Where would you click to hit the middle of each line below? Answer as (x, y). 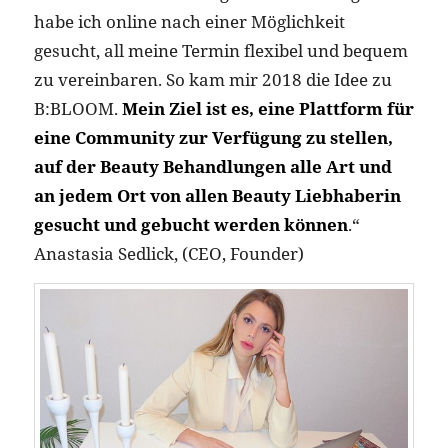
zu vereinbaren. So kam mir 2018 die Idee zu (212, 80)
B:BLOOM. (77, 109)
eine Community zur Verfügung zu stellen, (213, 138)
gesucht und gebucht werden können (190, 225)
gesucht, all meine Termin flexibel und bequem (220, 51)
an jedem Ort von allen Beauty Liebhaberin (217, 196)
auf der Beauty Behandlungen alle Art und (212, 167)
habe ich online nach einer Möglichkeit (189, 22)
